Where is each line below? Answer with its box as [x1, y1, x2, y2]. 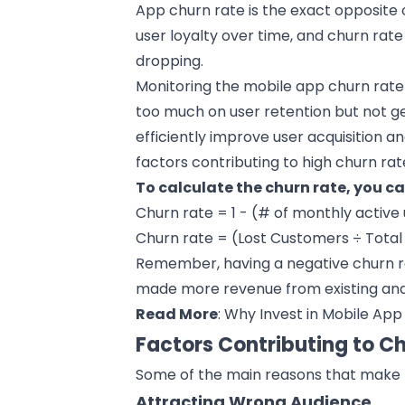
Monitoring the [136, 75, 244, 97]
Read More [136, 303, 219, 325]
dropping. [136, 50, 204, 71]
